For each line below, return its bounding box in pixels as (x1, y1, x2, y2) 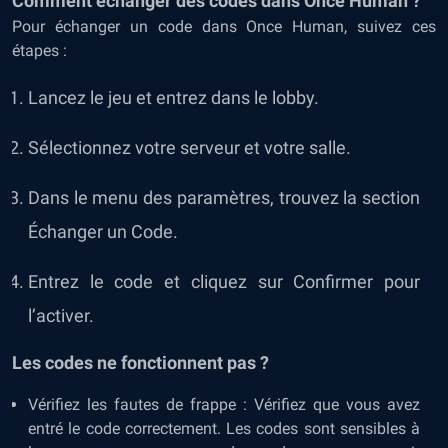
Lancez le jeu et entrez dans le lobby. (28, 87, 319, 108)
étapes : (12, 41, 67, 60)
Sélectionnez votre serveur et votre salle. (28, 137, 351, 158)
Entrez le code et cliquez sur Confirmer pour (28, 271, 420, 292)
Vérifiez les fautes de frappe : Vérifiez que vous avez (28, 395, 420, 414)
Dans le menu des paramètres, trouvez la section (28, 187, 420, 208)
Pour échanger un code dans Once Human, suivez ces (12, 17, 436, 36)
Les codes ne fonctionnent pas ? (12, 352, 269, 373)
